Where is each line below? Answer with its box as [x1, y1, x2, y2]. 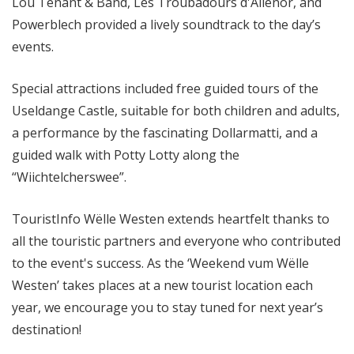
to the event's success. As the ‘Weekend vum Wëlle [12, 254, 309, 273]
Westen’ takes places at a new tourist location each [12, 277, 313, 295]
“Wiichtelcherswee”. [12, 168, 126, 186]
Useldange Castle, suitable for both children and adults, [12, 102, 340, 120]
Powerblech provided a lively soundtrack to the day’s [12, 16, 321, 34]
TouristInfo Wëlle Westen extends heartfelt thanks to [12, 210, 330, 228]
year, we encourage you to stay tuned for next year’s [12, 299, 323, 317]
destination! [12, 321, 81, 339]
